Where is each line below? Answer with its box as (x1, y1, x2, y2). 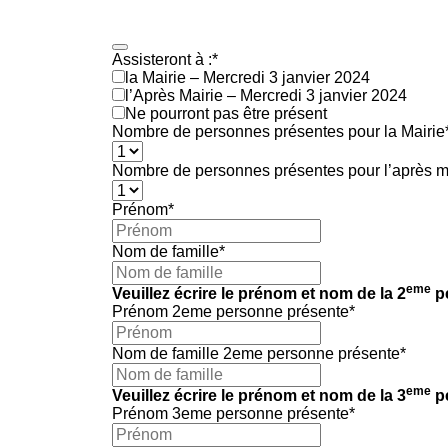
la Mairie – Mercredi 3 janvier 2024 (125, 69, 370, 87)
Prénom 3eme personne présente (112, 405, 349, 423)
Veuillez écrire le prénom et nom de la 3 (112, 387, 406, 405)
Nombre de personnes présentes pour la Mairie (112, 123, 445, 141)
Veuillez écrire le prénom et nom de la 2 (112, 285, 406, 303)
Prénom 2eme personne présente (112, 303, 349, 321)
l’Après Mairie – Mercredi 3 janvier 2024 (125, 87, 407, 105)
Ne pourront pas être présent (125, 105, 327, 123)
